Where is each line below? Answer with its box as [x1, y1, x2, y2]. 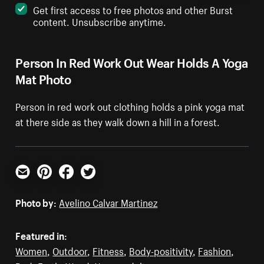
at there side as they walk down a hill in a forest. [15, 113, 220, 129]
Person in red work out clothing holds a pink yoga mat [15, 98, 245, 114]
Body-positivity [129, 242, 193, 258]
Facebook [58, 176, 101, 192]
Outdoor [52, 242, 88, 258]
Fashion [198, 242, 232, 258]
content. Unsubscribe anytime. [33, 13, 167, 29]
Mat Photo [15, 68, 71, 88]
